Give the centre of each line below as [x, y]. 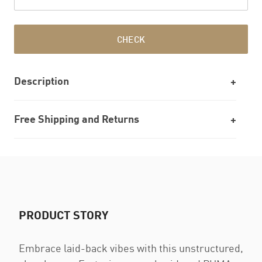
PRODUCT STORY [63, 215]
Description [42, 81]
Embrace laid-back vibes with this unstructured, [131, 248]
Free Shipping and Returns [77, 119]
